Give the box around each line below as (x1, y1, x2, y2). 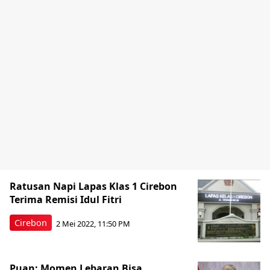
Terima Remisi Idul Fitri (10, 193, 122, 206)
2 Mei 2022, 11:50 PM (56, 218, 130, 229)
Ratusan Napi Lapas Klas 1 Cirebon (10, 180, 177, 193)
